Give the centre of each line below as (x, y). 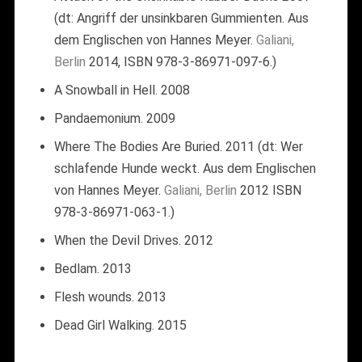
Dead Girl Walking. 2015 (120, 325)
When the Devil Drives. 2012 (133, 240)
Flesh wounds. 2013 (110, 297)
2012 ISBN (270, 190)
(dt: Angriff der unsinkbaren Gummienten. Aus (181, 18)
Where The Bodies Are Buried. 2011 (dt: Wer (178, 146)
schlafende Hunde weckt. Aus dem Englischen (185, 168)
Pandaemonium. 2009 (114, 118)
